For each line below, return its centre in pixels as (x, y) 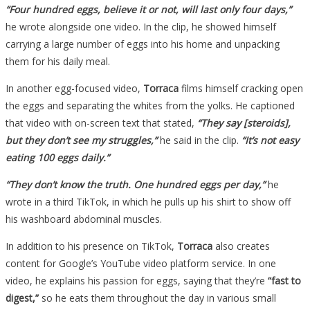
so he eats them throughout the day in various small (157, 298)
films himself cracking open (241, 88)
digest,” (22, 298)
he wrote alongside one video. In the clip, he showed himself (141, 26)
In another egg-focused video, (74, 88)
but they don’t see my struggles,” (83, 140)
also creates (241, 246)
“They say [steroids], (244, 122)
